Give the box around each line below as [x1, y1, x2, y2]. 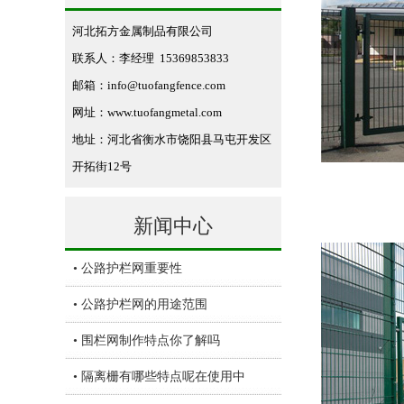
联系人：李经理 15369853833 [72, 51, 229, 65]
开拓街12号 [72, 160, 132, 173]
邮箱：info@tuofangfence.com [72, 78, 225, 92]
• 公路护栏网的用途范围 [73, 298, 207, 311]
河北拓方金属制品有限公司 [72, 24, 213, 38]
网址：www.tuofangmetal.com [72, 106, 222, 119]
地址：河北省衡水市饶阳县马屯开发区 [72, 133, 271, 146]
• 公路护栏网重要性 [73, 262, 182, 275]
